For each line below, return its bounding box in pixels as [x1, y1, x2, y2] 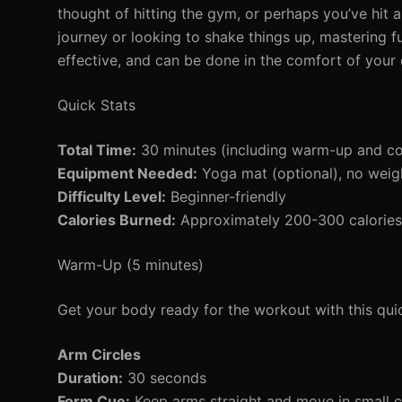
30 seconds [123, 369, 206, 387]
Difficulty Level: [57, 188, 166, 205]
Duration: [57, 369, 123, 387]
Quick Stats [57, 96, 135, 114]
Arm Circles [57, 345, 141, 363]
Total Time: [57, 141, 136, 159]
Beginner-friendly [166, 188, 286, 205]
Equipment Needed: [57, 164, 197, 182]
